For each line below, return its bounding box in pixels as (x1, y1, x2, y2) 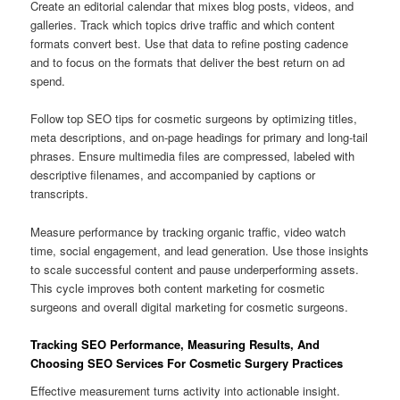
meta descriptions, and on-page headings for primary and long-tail (30, 129, 369, 146)
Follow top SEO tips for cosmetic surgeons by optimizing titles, (30, 110, 358, 128)
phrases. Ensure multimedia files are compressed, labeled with (30, 147, 355, 165)
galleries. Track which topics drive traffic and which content (30, 16, 336, 34)
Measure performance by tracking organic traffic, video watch (30, 222, 346, 240)
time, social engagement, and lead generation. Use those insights (30, 241, 370, 259)
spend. (30, 72, 66, 90)
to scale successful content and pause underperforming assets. (30, 260, 360, 278)
